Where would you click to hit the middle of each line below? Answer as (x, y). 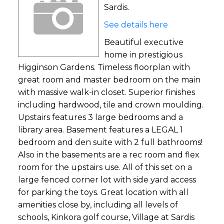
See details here (136, 24)
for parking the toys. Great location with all (103, 192)
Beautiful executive (143, 42)
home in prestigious (143, 54)
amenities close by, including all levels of (98, 204)
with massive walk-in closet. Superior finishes (106, 92)
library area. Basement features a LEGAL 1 (100, 129)
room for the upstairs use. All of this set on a (105, 167)
